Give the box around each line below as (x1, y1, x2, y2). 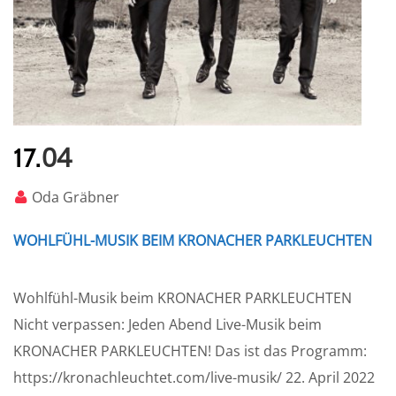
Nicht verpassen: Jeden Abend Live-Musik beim (13, 315, 322, 335)
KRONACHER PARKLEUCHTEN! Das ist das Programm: (13, 341, 367, 362)
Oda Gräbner (32, 187, 119, 208)
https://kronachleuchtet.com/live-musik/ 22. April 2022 (13, 368, 375, 388)
